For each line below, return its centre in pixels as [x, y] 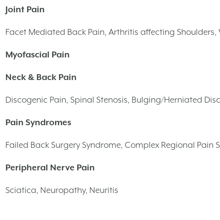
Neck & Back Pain [41, 77]
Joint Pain [25, 9]
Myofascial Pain [38, 54]
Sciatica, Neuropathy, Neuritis [62, 190]
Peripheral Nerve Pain [50, 167]
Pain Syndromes [38, 122]
